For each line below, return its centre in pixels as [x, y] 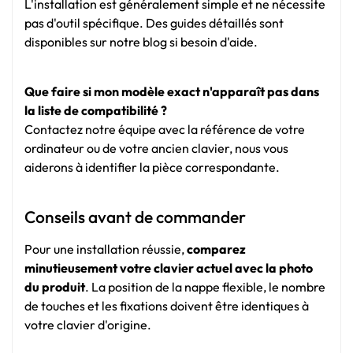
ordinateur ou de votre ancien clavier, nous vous [156, 149]
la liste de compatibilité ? [96, 111]
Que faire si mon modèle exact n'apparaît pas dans [172, 92]
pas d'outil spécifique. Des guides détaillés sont [154, 22]
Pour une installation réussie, [106, 249]
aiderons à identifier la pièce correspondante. [152, 167]
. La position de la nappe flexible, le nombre [205, 286]
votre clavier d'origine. [88, 324]
